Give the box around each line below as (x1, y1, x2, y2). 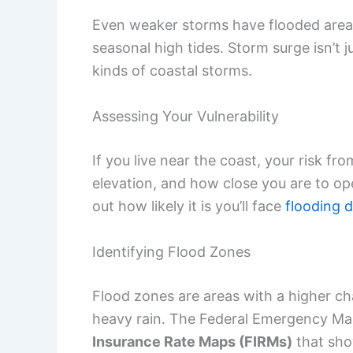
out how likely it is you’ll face (92, 197, 285, 214)
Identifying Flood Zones (92, 243, 251, 260)
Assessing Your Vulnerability (92, 107, 279, 124)
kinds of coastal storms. (92, 61, 252, 79)
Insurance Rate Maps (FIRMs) (92, 333, 292, 350)
